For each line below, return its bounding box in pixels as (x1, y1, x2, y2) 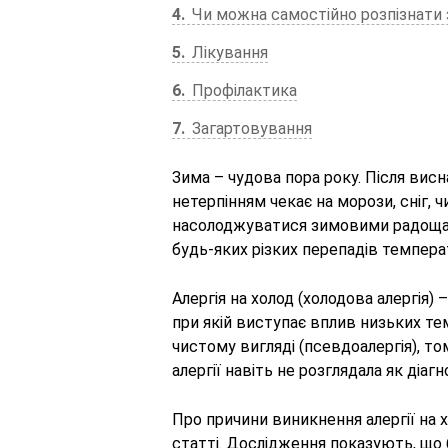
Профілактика (188, 81, 297, 100)
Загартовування (188, 119, 312, 138)
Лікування (188, 43, 268, 62)
